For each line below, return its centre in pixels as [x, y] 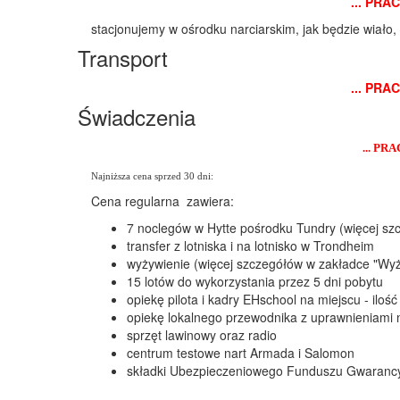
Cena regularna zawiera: [162, 200]
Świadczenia [137, 116]
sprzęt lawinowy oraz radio [202, 334]
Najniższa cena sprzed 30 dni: [154, 176]
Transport [123, 57]
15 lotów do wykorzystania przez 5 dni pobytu [257, 281]
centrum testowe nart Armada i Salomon [241, 352]
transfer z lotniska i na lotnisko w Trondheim [252, 245]
